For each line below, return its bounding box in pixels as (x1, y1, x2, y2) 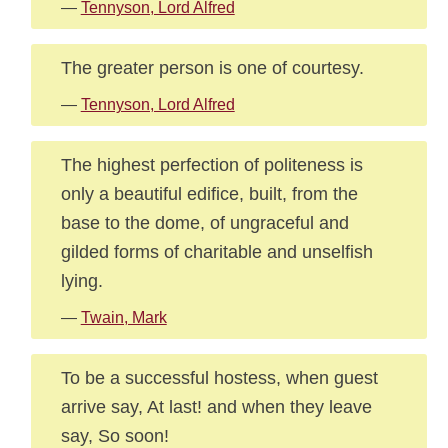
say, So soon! (60, 425, 169, 446)
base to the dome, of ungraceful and (60, 212, 349, 233)
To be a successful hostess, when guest (60, 367, 378, 388)
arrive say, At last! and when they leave (60, 396, 372, 417)
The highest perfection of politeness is (60, 154, 363, 175)
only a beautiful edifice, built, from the (60, 183, 358, 204)
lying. (60, 270, 103, 291)
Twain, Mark (80, 309, 167, 326)
